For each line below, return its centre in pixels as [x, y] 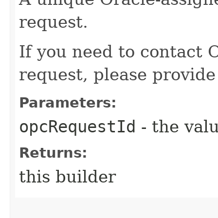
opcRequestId [77, 126]
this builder [67, 176]
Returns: [53, 153]
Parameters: [68, 102]
